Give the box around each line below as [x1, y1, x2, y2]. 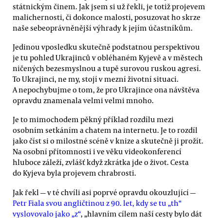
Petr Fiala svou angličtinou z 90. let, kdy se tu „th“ [13, 198, 182, 208]
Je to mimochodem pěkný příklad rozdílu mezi [13, 114, 174, 125]
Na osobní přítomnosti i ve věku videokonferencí [13, 146, 182, 157]
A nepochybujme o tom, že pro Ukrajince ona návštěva [13, 84, 200, 94]
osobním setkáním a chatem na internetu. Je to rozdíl [13, 125, 198, 135]
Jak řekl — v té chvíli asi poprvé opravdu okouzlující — [13, 187, 196, 197]
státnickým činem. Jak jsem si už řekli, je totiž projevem [13, 1, 205, 11]
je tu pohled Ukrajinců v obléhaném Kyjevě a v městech [13, 52, 203, 62]
